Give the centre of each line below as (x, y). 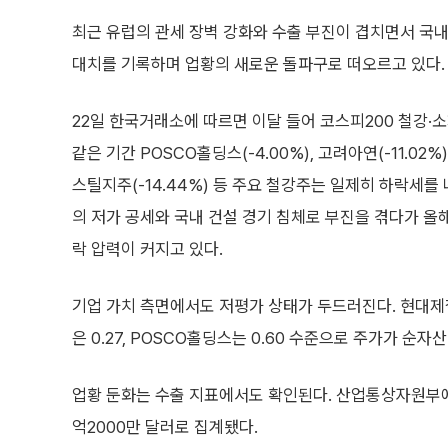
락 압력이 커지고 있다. (147, 249)
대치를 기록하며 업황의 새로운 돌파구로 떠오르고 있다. (258, 64)
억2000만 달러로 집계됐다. (165, 427)
